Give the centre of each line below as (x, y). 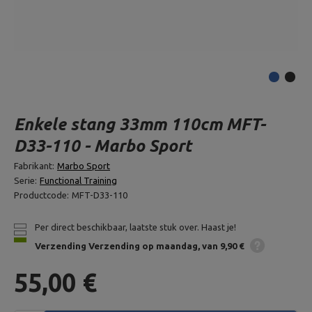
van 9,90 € (223, 245)
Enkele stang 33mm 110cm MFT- (140, 124)
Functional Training (78, 180)
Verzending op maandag (143, 245)
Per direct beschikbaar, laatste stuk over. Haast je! (135, 227)
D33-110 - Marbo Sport (103, 146)
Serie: (25, 180)
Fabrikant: (34, 166)
